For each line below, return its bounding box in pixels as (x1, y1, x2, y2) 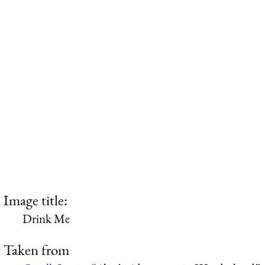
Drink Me (22, 210, 70, 227)
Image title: (4, 190, 67, 209)
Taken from (4, 240, 69, 260)
